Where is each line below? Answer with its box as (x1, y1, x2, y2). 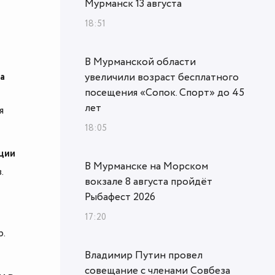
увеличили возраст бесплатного (85, 69, 239, 85)
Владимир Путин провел (85, 247, 203, 263)
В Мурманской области (85, 54, 196, 69)
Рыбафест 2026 (85, 189, 155, 204)
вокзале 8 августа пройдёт (85, 174, 212, 189)
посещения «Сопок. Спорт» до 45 (85, 85, 244, 100)
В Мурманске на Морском (85, 158, 208, 174)
